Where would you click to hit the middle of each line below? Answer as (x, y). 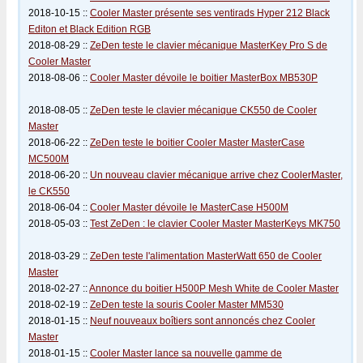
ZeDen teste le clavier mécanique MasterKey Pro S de (209, 45)
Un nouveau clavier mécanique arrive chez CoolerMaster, (216, 175)
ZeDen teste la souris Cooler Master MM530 (187, 305)
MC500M (49, 159)
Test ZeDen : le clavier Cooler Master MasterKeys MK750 (215, 224)
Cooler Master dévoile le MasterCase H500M (189, 207)
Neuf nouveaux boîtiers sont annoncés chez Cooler (203, 321)
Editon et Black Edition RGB (90, 29)
